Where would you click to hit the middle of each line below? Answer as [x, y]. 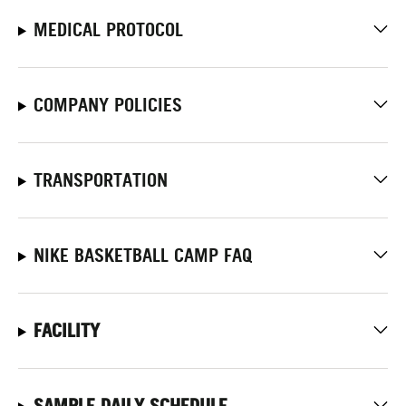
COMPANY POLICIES [107, 105]
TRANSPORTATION [100, 180]
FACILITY [66, 330]
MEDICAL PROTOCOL [108, 29]
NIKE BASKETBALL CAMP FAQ [142, 255]
